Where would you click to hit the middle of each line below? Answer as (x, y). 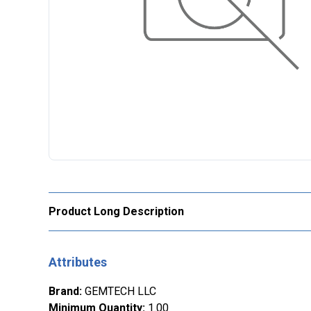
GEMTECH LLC (120, 292)
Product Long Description (116, 212)
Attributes (78, 262)
